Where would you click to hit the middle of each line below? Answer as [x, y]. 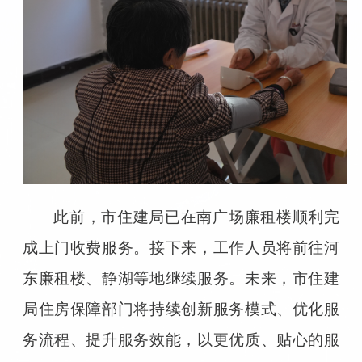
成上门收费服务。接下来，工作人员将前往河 [181, 247]
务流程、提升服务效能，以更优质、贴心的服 [181, 339]
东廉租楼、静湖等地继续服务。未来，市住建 [181, 278]
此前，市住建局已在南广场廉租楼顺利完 [197, 217]
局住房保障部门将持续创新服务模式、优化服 [181, 309]
